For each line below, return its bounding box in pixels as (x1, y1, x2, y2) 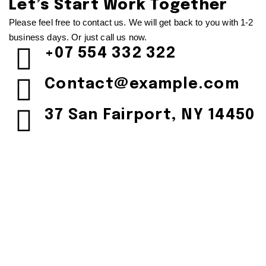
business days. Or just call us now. (9, 31, 147, 42)
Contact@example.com (45, 76, 239, 92)
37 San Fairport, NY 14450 (45, 107, 255, 123)
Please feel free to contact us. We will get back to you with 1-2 (9, 17, 254, 27)
